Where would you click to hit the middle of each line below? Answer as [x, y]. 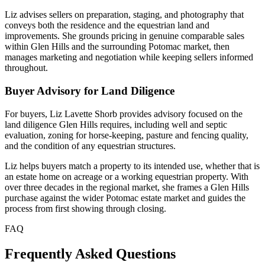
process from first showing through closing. [85, 208]
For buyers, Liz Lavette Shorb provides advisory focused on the [124, 114]
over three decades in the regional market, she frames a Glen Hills [127, 187]
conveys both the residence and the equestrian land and [107, 25]
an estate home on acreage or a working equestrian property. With [127, 176]
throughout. [26, 68]
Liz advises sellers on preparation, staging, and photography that [124, 15]
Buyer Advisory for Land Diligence [90, 91]
